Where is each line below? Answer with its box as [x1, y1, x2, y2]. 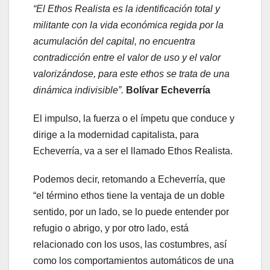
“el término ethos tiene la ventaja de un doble [33, 190, 225, 201]
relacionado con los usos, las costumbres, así [33, 239, 227, 250]
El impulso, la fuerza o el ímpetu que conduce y [33, 113, 234, 124]
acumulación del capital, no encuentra [33, 36, 195, 46]
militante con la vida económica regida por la [33, 19, 224, 30]
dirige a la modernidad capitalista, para [33, 129, 199, 140]
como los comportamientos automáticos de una [33, 255, 234, 266]
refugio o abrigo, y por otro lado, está [33, 222, 189, 233]
